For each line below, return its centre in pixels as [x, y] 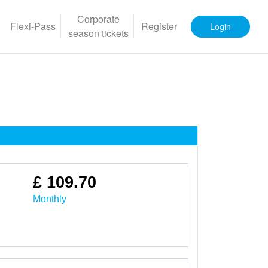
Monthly [49, 199]
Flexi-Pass [33, 26]
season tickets [98, 33]
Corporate [98, 19]
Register [159, 26]
